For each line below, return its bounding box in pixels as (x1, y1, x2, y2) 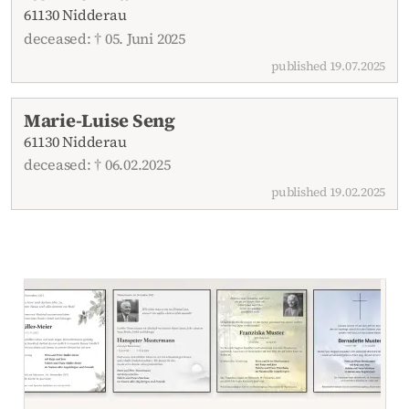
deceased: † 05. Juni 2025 (23, 27, 185, 48)
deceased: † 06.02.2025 (23, 154, 171, 175)
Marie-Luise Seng (23, 107, 175, 133)
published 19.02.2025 (271, 184, 386, 202)
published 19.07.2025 (271, 57, 386, 75)
